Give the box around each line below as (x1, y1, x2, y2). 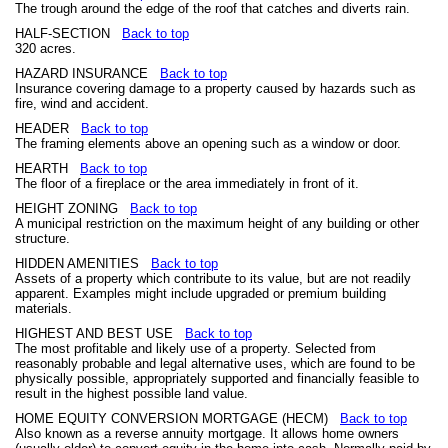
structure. (15, 231, 70, 246)
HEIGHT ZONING (15, 201, 130, 216)
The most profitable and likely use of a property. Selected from (15, 341, 376, 356)
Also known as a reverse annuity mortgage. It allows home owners (15, 426, 399, 441)
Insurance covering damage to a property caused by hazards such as (15, 81, 416, 96)
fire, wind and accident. (15, 96, 149, 111)
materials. (15, 301, 72, 316)
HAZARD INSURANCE (15, 66, 160, 81)
